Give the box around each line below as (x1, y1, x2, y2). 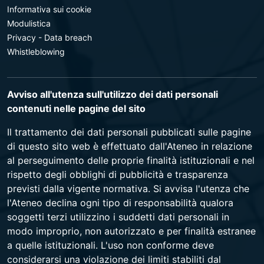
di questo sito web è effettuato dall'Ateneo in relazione (7, 140, 252, 152)
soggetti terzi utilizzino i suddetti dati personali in (7, 211, 229, 223)
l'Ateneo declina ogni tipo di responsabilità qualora (7, 197, 233, 209)
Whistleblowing (7, 47, 65, 57)
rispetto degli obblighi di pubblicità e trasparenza (7, 169, 228, 180)
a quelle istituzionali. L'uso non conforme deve (7, 239, 214, 251)
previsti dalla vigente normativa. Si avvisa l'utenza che (7, 183, 249, 194)
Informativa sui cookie (7, 4, 91, 14)
